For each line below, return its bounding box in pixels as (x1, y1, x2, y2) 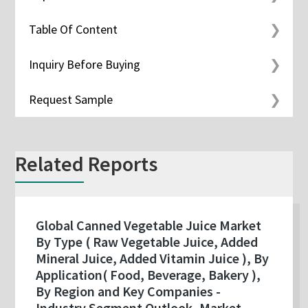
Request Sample (29, 91, 113, 108)
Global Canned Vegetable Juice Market (36, 217, 262, 234)
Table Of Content (29, 21, 118, 38)
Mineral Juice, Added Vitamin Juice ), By (36, 250, 269, 267)
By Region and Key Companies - (36, 283, 221, 300)
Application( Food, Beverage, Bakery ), (36, 266, 261, 284)
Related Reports (15, 151, 158, 177)
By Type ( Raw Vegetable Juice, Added (36, 233, 258, 251)
